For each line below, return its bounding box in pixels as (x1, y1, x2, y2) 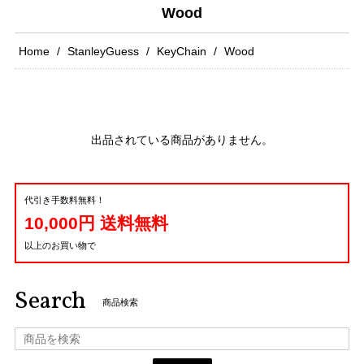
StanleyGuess (67, 45, 139, 58)
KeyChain (157, 45, 206, 58)
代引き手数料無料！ (24, 195, 105, 205)
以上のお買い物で (24, 240, 96, 250)
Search (15, 284, 86, 318)
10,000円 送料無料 (24, 214, 168, 232)
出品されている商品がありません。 (91, 133, 273, 146)
